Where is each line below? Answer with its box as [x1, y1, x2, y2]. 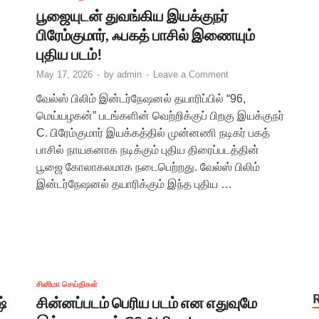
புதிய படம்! [36, 44, 103, 63]
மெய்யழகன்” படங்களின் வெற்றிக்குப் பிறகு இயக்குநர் [36, 109, 284, 122]
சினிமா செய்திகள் [36, 278, 98, 289]
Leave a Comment [153, 68, 229, 80]
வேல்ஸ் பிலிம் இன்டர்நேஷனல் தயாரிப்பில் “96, [36, 92, 246, 105]
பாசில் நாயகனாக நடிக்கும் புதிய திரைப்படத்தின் [36, 143, 259, 156]
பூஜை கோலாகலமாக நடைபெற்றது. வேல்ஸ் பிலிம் [36, 160, 260, 173]
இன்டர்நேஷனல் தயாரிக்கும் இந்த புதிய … [36, 177, 232, 190]
